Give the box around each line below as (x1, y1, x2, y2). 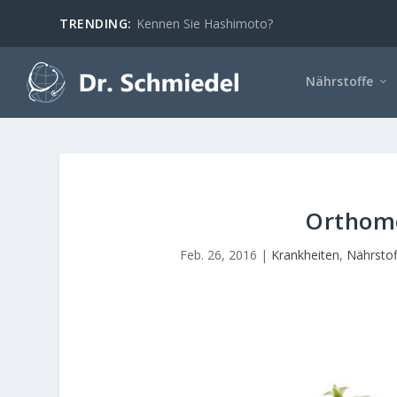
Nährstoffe (306, 72, 373, 90)
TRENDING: (59, 14, 132, 32)
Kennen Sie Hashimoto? (136, 14, 273, 32)
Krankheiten (271, 245, 340, 263)
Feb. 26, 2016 (180, 245, 258, 263)
